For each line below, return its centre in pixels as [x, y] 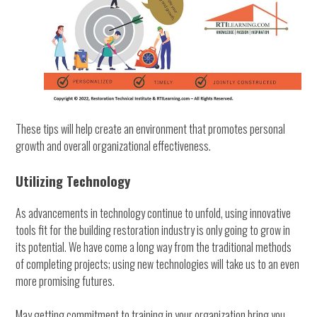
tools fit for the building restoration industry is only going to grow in [153, 230]
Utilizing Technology [73, 180]
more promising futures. [65, 281]
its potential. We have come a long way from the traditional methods [154, 247]
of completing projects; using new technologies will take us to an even [158, 264]
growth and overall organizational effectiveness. [114, 145]
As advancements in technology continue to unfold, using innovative [154, 213]
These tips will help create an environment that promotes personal [151, 128]
